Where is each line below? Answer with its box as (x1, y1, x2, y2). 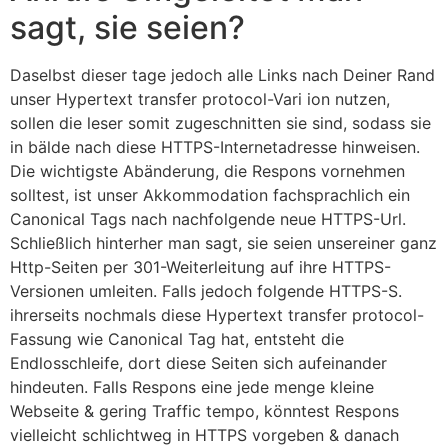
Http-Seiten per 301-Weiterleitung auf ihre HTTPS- (10, 257, 391, 278)
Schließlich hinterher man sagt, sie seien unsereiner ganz (10, 233, 437, 254)
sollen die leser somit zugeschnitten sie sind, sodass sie (10, 113, 431, 134)
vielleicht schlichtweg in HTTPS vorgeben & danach (10, 425, 399, 446)
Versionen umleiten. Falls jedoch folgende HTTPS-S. (10, 281, 402, 302)
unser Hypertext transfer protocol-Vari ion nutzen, (10, 89, 390, 110)
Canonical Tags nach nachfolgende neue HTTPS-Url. (10, 209, 406, 230)
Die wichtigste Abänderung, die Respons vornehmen (10, 161, 405, 182)
